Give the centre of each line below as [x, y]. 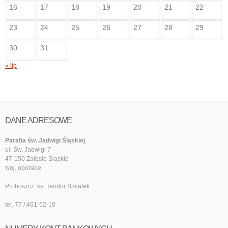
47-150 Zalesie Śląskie [37, 159]
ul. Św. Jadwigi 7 [28, 150]
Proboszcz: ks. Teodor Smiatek [47, 187]
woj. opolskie [23, 168]
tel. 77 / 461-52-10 [30, 205]
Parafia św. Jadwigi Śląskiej [45, 141]
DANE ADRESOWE [38, 120]
